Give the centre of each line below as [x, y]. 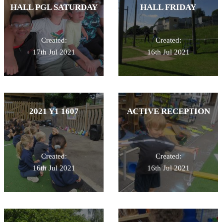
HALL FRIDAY [168, 7]
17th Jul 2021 [54, 52]
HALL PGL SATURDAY [54, 7]
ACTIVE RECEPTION [168, 111]
